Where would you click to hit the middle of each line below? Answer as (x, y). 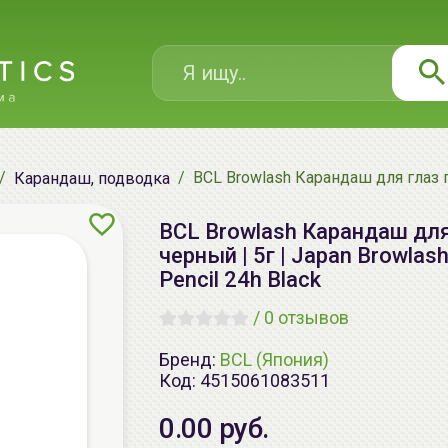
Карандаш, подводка (92, 178)
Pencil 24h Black (240, 279)
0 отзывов (306, 317)
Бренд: (189, 359)
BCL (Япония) (274, 359)
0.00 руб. (214, 428)
